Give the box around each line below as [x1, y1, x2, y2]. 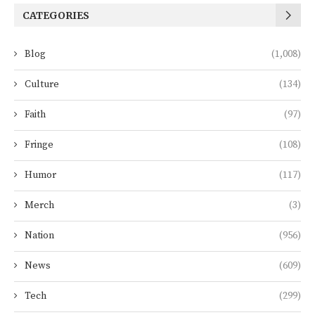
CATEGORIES [22, 9, 89, 22]
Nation [25, 229, 54, 242]
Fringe [25, 139, 53, 151]
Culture [25, 78, 59, 91]
